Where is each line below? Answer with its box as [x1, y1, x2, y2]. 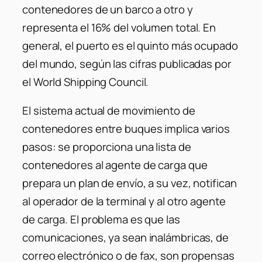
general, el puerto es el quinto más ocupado [22, 37, 238, 53]
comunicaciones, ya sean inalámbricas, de [22, 230, 229, 246]
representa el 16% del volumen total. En [22, 19, 216, 35]
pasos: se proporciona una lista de [22, 139, 191, 155]
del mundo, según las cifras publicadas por [22, 56, 232, 71]
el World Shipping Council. [22, 74, 149, 89]
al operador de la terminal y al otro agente [22, 194, 226, 209]
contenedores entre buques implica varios [22, 121, 230, 137]
